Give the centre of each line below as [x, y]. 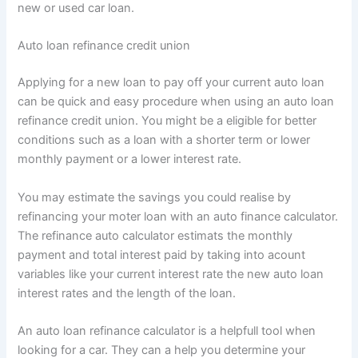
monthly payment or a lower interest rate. [130, 159]
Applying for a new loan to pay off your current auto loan [171, 83]
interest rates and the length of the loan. [127, 293]
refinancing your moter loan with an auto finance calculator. [178, 216]
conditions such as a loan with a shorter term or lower [164, 140]
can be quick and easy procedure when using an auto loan [176, 102]
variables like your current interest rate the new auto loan [171, 274]
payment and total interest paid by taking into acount [162, 255]
